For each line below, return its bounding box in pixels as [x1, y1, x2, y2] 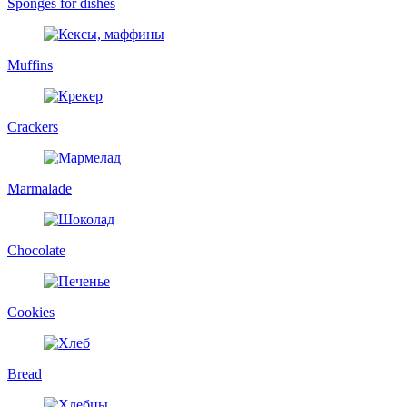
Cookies [7, 303, 55, 320]
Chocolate [7, 242, 65, 258]
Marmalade [7, 180, 72, 196]
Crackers [7, 118, 58, 134]
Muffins [7, 56, 53, 73]
